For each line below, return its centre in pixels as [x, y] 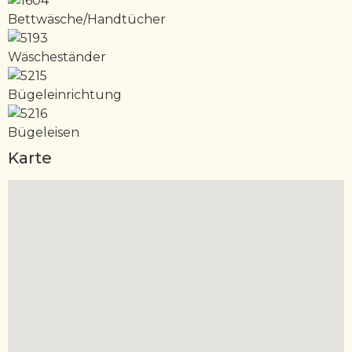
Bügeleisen [44, 133]
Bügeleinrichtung [65, 95]
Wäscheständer [57, 57]
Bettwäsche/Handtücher [87, 20]
